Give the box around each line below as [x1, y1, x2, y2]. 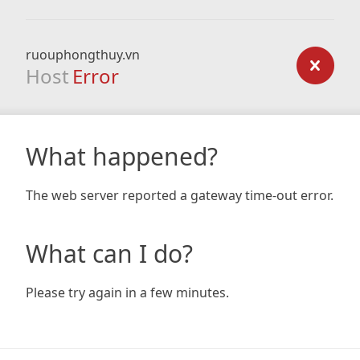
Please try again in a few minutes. [26, 284, 229, 301]
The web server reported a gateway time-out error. [26, 186, 333, 204]
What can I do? [26, 237, 193, 270]
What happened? [26, 140, 218, 173]
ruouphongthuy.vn [26, 46, 140, 63]
